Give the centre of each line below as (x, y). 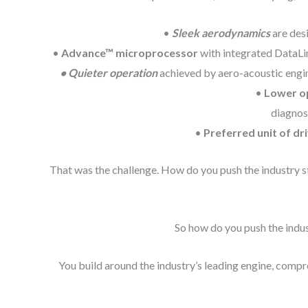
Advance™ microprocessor (130, 52)
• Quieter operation (109, 72)
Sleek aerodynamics (221, 32)
